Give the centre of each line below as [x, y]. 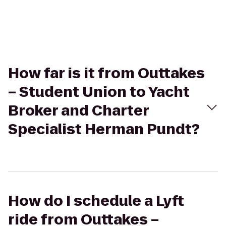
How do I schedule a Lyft [96, 201]
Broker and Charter [78, 111]
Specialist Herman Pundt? [104, 129]
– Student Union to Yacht [99, 92]
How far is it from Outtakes [106, 73]
